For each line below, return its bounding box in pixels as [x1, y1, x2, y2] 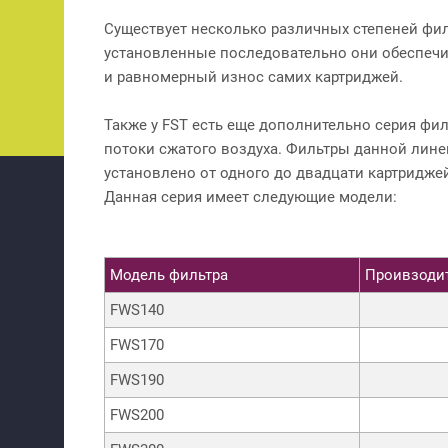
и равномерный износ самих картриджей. [104, 67, 403, 86]
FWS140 [110, 300, 164, 319]
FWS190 [110, 370, 164, 389]
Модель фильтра [110, 265, 228, 284]
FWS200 [110, 405, 164, 424]
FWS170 [110, 335, 164, 354]
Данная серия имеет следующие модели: [104, 187, 397, 206]
